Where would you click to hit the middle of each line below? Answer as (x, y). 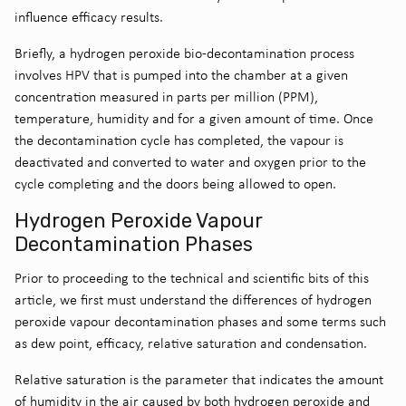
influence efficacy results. (89, 16)
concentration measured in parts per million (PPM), (166, 96)
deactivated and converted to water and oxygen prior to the (190, 161)
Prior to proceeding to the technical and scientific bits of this (192, 277)
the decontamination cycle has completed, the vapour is (179, 140)
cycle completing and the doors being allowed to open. (175, 183)
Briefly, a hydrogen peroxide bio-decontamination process (184, 53)
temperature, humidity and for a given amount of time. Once (194, 118)
